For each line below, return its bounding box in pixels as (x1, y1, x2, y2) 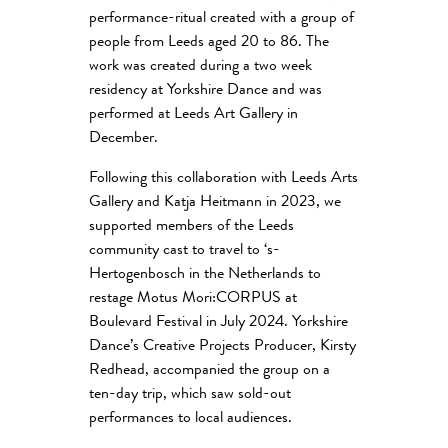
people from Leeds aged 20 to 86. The (89, 35, 329, 51)
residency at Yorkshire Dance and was (89, 83, 322, 99)
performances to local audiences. (89, 411, 292, 427)
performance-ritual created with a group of (89, 11, 354, 27)
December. (89, 131, 158, 147)
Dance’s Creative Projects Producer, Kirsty (89, 339, 356, 355)
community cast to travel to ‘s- (89, 243, 280, 259)
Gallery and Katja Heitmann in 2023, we (89, 195, 341, 211)
